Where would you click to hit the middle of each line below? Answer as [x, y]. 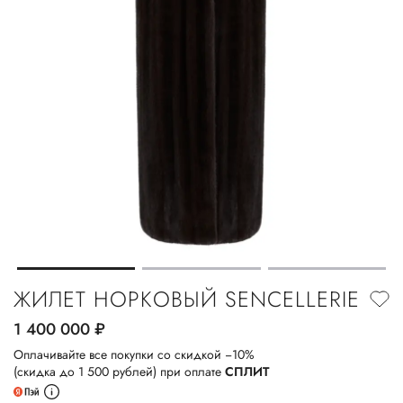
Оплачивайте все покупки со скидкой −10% [134, 355]
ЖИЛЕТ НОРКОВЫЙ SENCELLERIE [187, 300]
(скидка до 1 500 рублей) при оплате [119, 372]
